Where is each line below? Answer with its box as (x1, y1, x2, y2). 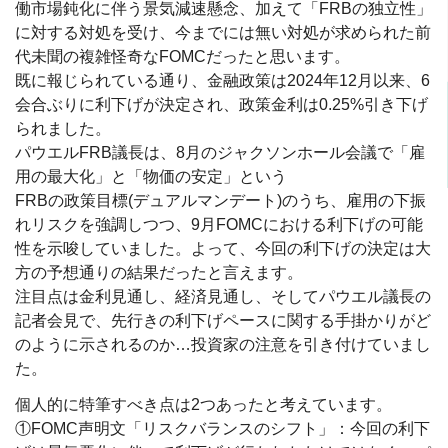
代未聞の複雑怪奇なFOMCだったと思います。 (15, 47, 350, 65)
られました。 (15, 119, 111, 137)
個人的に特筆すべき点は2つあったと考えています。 (15, 395, 392, 413)
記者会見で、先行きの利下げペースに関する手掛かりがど (15, 311, 431, 329)
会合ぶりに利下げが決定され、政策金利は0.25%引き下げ (15, 95, 428, 113)
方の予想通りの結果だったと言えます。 (15, 263, 303, 281)
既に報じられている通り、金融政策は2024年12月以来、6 (15, 71, 430, 89)
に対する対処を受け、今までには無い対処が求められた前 (15, 23, 431, 41)
